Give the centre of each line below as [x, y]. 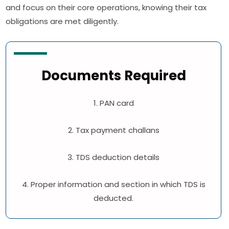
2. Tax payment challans [113, 130]
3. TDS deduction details [114, 157]
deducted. [114, 198]
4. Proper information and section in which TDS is [113, 185]
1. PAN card [113, 103]
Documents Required [113, 76]
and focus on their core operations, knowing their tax [106, 8]
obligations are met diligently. [62, 21]
